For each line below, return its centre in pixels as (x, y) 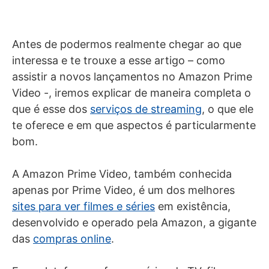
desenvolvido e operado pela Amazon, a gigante (134, 222)
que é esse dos (51, 109)
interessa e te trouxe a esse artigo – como (119, 60)
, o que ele (228, 109)
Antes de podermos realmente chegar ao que (127, 44)
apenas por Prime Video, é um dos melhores (123, 190)
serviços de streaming (146, 109)
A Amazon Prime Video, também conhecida (122, 174)
